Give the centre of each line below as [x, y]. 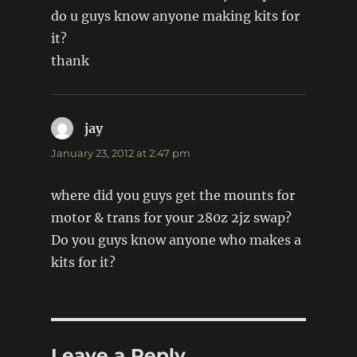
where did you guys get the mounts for [173, 195]
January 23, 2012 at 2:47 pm [120, 153]
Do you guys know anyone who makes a [176, 239]
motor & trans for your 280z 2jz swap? [171, 217]
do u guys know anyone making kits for [175, 16]
